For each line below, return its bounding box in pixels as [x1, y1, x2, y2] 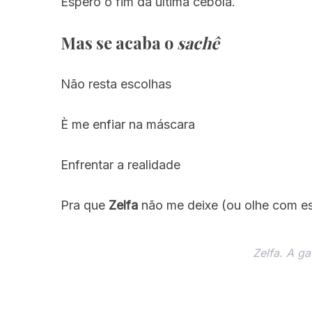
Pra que [61, 198, 109, 212]
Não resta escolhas [61, 77, 171, 91]
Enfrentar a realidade [61, 157, 180, 172]
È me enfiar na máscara [61, 117, 195, 132]
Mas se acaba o [61, 32, 177, 54]
